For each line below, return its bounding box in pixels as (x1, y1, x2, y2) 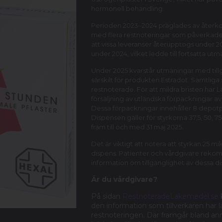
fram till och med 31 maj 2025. (91, 123, 186, 131)
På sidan (91, 192, 122, 201)
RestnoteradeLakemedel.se (122, 192, 219, 201)
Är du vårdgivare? (91, 175, 158, 184)
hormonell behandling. (91, 4, 164, 12)
